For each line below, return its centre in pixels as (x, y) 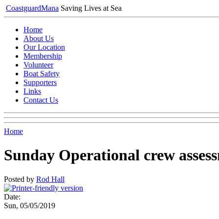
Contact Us (41, 100)
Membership (43, 56)
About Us (39, 38)
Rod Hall (50, 179)
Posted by (20, 179)
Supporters (40, 82)
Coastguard (23, 8)
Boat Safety (42, 74)
